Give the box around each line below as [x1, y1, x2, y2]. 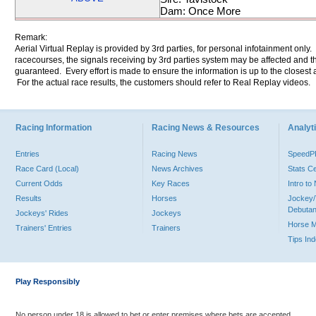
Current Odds [16, 179, 63, 188]
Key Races [152, 179, 190, 188]
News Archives [152, 164, 203, 173]
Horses [152, 194, 177, 202]
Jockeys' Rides [16, 209, 68, 217]
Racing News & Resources [152, 123, 260, 133]
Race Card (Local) [16, 164, 79, 173]
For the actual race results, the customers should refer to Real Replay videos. [15, 78, 310, 87]
